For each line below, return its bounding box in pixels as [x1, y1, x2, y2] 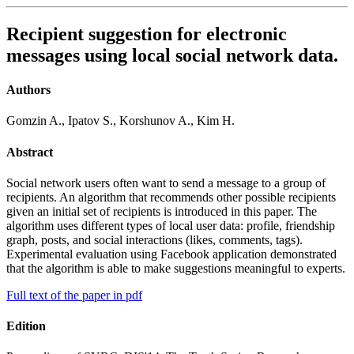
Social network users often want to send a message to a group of [6, 175, 326, 190]
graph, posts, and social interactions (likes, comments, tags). [6, 232, 303, 247]
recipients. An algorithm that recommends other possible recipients [6, 190, 336, 204]
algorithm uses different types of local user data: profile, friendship [6, 218, 335, 232]
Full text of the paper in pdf [6, 288, 142, 302]
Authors [6, 82, 51, 96]
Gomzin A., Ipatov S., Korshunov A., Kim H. [6, 114, 235, 128]
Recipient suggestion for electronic [6, 23, 287, 44]
